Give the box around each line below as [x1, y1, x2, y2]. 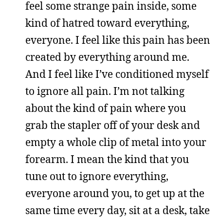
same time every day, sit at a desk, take [25, 203, 210, 217]
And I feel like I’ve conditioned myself [25, 67, 209, 81]
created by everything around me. [25, 50, 189, 64]
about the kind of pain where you [25, 101, 186, 115]
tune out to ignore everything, [25, 169, 168, 183]
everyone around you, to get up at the [25, 186, 204, 200]
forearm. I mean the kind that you [25, 152, 189, 166]
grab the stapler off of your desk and [25, 118, 200, 132]
